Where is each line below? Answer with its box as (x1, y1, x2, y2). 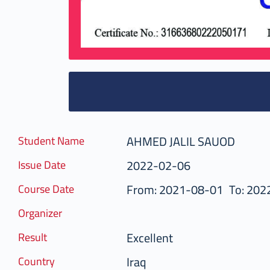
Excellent (127, 227, 173, 250)
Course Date (18, 179, 74, 199)
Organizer (18, 203, 62, 224)
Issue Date (18, 155, 66, 175)
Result (18, 227, 47, 248)
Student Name (18, 131, 84, 151)
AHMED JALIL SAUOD (127, 130, 235, 153)
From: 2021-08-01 (127, 178, 223, 201)
